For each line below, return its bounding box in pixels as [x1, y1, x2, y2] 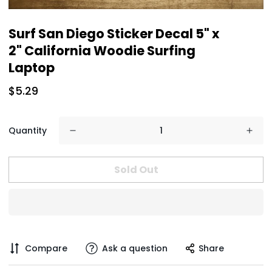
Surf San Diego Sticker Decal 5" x [8, 25, 219, 43]
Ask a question [102, 242, 168, 254]
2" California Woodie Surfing [8, 42, 195, 60]
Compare [25, 242, 67, 254]
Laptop [8, 59, 55, 77]
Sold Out [114, 162, 158, 177]
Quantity [8, 124, 47, 137]
